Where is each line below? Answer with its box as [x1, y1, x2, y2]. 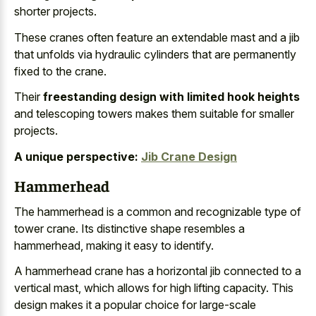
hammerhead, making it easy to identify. [14, 238, 214, 253]
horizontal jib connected [157, 264, 279, 278]
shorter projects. [14, 4, 97, 18]
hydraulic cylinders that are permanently [95, 47, 296, 61]
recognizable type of [196, 204, 301, 219]
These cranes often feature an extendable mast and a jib [14, 30, 300, 44]
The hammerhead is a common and [14, 204, 196, 219]
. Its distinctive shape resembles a [75, 221, 245, 236]
